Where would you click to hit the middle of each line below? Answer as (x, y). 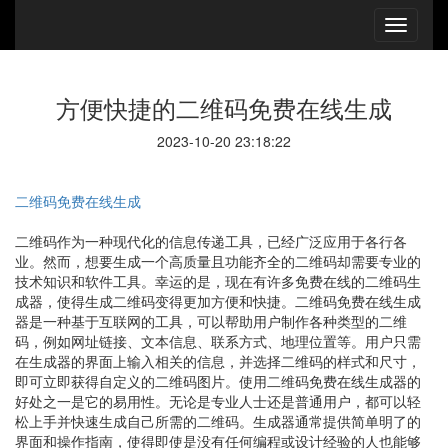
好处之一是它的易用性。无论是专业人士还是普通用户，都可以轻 (218, 401)
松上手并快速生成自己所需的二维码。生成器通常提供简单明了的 (218, 421)
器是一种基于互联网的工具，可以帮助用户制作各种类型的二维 (211, 321)
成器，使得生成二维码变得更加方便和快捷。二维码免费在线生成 (218, 301)
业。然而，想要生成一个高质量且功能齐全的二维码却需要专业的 (218, 261)
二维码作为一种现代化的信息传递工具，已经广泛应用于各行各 (211, 241)
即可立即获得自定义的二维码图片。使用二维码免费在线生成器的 (218, 381)
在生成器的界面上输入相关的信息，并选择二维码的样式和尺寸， (218, 361)
